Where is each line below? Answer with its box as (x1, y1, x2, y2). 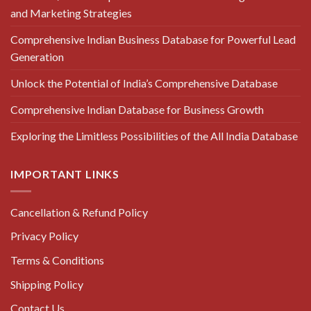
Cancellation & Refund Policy (10, 205, 148, 219)
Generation (10, 50, 64, 64)
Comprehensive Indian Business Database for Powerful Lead (10, 33, 296, 47)
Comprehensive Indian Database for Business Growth (10, 103, 264, 117)
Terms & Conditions (10, 253, 104, 267)
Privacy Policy (10, 229, 78, 243)
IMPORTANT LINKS (10, 167, 119, 181)
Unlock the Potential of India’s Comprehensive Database (10, 76, 278, 90)
